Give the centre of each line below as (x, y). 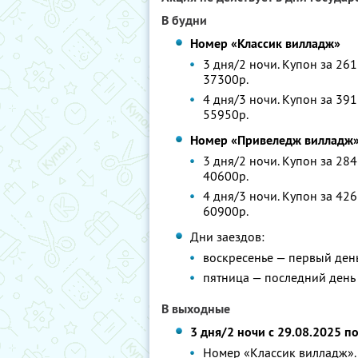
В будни (184, 20)
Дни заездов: (228, 237)
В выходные (196, 309)
